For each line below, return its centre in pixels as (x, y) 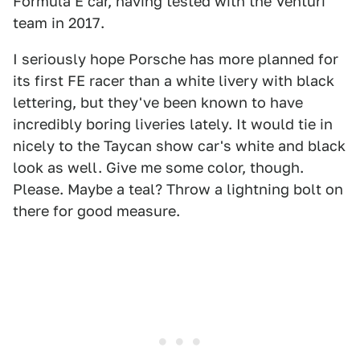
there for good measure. (96, 211)
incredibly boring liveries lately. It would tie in (173, 124)
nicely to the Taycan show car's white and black (179, 146)
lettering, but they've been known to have (158, 102)
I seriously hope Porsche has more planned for (176, 59)
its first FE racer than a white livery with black (174, 81)
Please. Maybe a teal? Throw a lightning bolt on (178, 189)
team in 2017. (59, 23)
